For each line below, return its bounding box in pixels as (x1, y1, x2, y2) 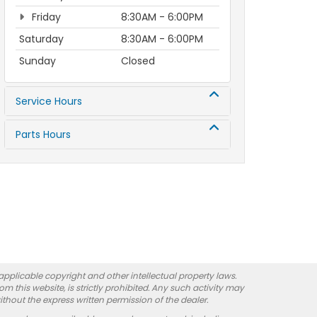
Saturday (19, 32, 64, 46)
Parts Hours (16, 127, 71, 142)
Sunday (19, 54, 56, 68)
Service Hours (16, 94, 82, 108)
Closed (121, 54, 155, 68)
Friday (29, 10, 61, 24)
